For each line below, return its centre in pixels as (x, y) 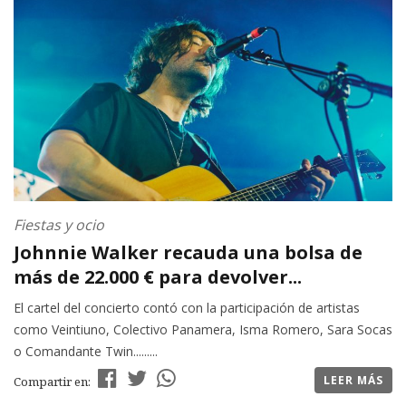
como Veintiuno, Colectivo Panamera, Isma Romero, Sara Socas (203, 330)
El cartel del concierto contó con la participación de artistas (187, 308)
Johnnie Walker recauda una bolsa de (188, 253)
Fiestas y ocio (59, 225)
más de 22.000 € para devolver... (158, 277)
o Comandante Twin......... (86, 352)
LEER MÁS (353, 381)
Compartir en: (53, 382)
